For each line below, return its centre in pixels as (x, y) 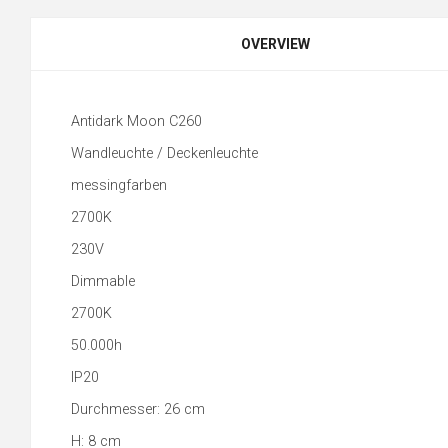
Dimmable (103, 281)
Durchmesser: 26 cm (138, 409)
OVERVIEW (276, 44)
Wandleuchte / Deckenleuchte (164, 153)
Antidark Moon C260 (136, 121)
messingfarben (121, 185)
